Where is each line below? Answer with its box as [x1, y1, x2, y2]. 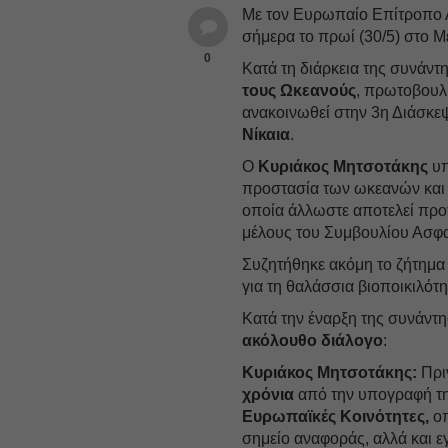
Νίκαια [242, 125, 291, 143]
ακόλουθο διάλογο [242, 331, 384, 349]
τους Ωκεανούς [242, 81, 357, 99]
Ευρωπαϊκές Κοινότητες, [242, 407, 430, 425]
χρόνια [242, 385, 295, 403]
